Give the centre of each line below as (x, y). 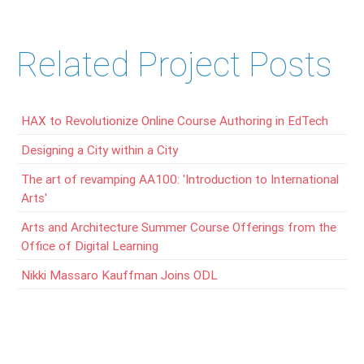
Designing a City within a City (100, 149)
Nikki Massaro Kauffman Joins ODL (119, 275)
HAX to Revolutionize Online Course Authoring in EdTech (175, 120)
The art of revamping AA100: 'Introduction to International (180, 179)
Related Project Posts (174, 64)
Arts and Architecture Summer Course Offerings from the (179, 227)
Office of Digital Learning (90, 245)
